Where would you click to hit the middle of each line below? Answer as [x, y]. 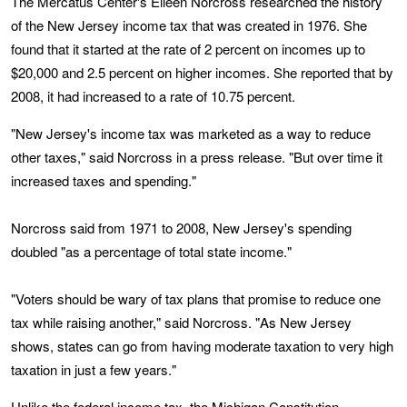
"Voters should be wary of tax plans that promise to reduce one [196, 298]
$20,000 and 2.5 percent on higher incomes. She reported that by [202, 72]
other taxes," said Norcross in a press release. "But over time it [197, 157]
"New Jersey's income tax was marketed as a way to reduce [191, 133]
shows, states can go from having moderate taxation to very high [202, 346]
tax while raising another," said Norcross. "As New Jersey [181, 322]
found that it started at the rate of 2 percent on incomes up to [188, 49]
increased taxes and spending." [104, 180]
